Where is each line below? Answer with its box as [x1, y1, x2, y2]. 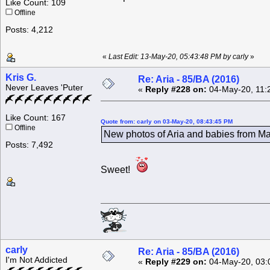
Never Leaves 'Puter [5, 83, 83, 93]
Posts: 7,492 [5, 140, 53, 150]
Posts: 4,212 [5, 25, 53, 35]
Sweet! [101, 165, 135, 175]
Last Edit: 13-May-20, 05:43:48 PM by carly [108, 53, 248, 61]
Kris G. [5, 72, 36, 83]
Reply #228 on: [145, 85, 207, 95]
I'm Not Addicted [5, 256, 67, 265]
